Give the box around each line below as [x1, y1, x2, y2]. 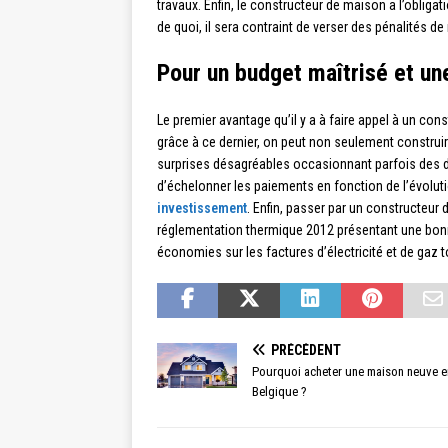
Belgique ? [252, 384, 307, 400]
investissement [157, 200, 247, 217]
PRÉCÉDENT [271, 342, 341, 359]
